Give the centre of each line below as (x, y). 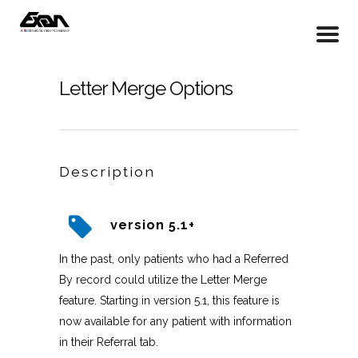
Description (107, 171)
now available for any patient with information (175, 321)
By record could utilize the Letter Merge (163, 280)
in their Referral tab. (109, 342)
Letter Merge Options (146, 88)
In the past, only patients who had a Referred (174, 259)
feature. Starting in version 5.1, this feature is (169, 300)
